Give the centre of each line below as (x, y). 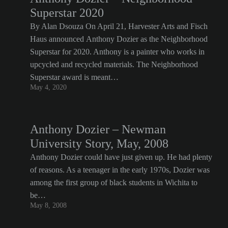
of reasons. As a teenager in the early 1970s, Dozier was (120, 170)
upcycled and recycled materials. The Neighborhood (114, 64)
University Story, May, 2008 (99, 144)
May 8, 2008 (48, 205)
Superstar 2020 (67, 13)
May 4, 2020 (48, 87)
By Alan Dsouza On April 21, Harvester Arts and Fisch (119, 26)
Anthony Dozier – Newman (98, 129)
